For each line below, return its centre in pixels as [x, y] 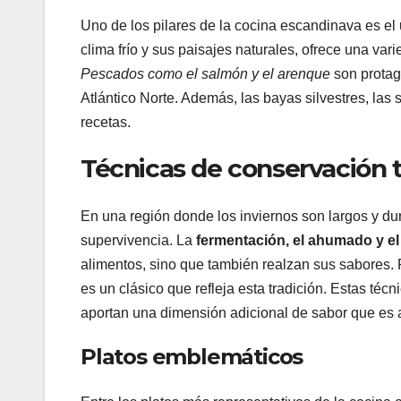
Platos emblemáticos [192, 356]
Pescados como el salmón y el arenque [205, 73]
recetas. [106, 122]
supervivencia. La [138, 240]
